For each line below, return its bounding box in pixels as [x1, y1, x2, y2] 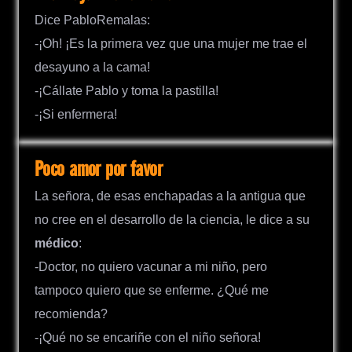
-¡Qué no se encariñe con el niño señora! [35, 330, 261, 344]
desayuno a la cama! [35, 60, 150, 74]
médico [35, 236, 79, 250]
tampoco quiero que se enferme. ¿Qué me [35, 283, 269, 297]
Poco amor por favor [35, 158, 163, 181]
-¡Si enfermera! [35, 107, 117, 121]
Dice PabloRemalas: [35, 13, 150, 27]
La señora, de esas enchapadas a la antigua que [35, 189, 306, 203]
